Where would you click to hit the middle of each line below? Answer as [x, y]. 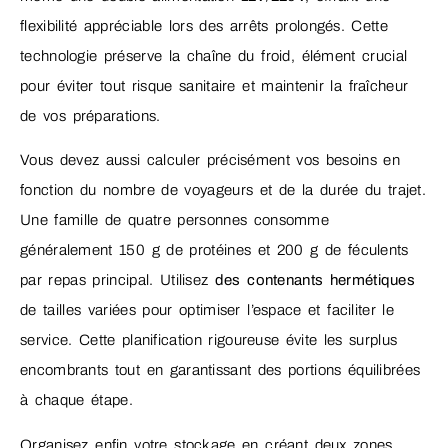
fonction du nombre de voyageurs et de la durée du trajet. [223, 190]
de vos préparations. [90, 115]
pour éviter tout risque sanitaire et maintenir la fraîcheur [214, 85]
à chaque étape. [76, 400]
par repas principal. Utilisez [117, 280]
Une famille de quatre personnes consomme [174, 220]
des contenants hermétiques [315, 280]
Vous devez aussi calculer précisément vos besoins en [210, 160]
